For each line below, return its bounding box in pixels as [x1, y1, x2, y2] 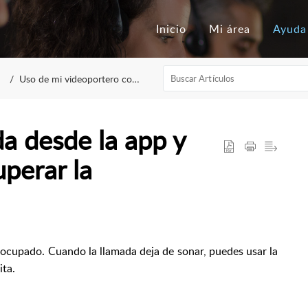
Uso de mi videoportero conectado [19, 71, 133, 85]
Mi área [208, 21, 250, 36]
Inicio [155, 21, 186, 36]
